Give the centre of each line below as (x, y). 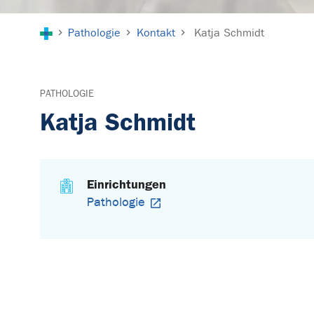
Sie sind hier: (75, 22)
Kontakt (156, 33)
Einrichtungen (127, 185)
